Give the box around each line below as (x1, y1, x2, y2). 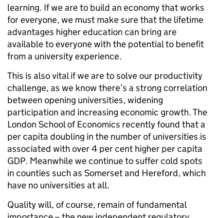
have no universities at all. (7, 180, 109, 191)
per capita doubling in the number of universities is (7, 131, 206, 142)
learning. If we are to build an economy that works (7, 2, 204, 13)
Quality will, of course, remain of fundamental (7, 199, 186, 210)
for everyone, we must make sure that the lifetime (7, 14, 203, 25)
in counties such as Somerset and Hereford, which (7, 167, 206, 179)
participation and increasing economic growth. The (7, 107, 207, 118)
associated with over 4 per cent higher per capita (7, 143, 202, 154)
